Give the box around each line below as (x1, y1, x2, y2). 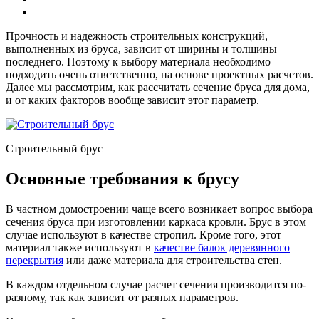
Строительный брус (6, 142, 103, 155)
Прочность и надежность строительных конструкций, (6, 29, 268, 42)
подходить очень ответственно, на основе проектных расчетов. (6, 68, 313, 80)
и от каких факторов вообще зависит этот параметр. (6, 93, 259, 106)
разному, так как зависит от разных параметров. (6, 291, 239, 303)
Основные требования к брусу (6, 169, 239, 188)
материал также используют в (6, 241, 154, 253)
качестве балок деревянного (154, 241, 290, 253)
